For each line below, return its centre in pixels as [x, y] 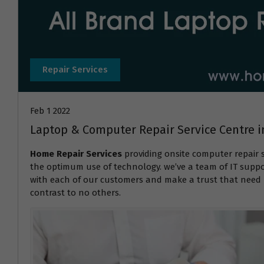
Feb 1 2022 [50, 111]
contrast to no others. [75, 193]
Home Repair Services [77, 154]
